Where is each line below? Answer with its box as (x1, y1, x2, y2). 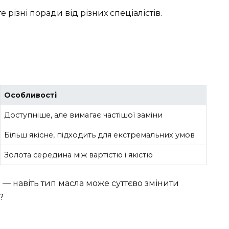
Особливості (4, 90, 57, 100)
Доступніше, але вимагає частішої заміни (4, 110, 163, 120)
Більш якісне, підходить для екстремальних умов (4, 130, 195, 140)
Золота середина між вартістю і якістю (4, 150, 153, 160)
